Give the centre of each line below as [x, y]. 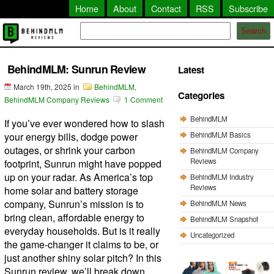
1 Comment [143, 99]
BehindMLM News [218, 203]
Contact [166, 8]
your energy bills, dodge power [71, 136]
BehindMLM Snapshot [224, 219]
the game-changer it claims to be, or [81, 244]
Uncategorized [212, 235]
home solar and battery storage [71, 190]
